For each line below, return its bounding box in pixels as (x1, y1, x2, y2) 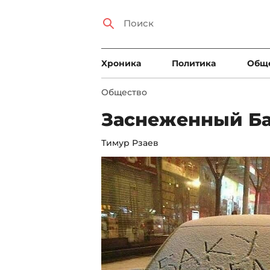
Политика (172, 58, 216, 69)
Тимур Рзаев (101, 137, 159, 148)
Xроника (101, 58, 141, 69)
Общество (101, 87, 147, 98)
